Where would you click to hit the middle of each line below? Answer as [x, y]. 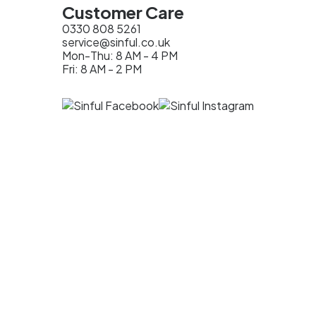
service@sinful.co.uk [116, 42]
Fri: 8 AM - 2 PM [102, 68]
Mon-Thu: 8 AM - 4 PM [120, 55]
